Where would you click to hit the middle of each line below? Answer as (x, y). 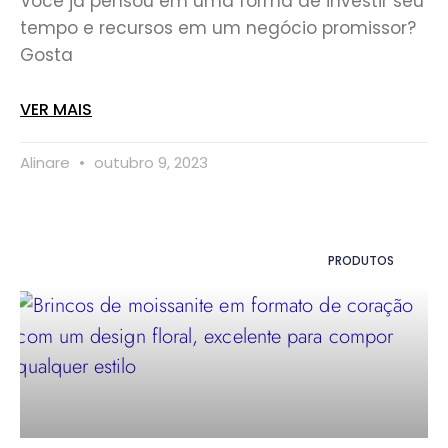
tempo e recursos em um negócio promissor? (218, 27)
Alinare (47, 162)
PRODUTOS (360, 260)
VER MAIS (56, 109)
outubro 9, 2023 (149, 162)
